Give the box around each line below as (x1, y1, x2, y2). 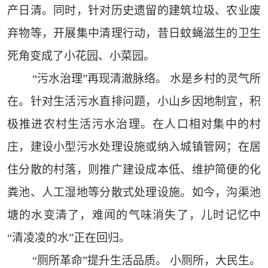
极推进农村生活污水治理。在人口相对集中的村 (7, 118, 261, 131)
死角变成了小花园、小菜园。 (7, 50, 155, 63)
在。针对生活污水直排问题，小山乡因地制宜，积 (7, 95, 261, 108)
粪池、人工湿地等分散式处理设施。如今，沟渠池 (7, 186, 261, 199)
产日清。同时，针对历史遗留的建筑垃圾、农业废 (7, 4, 261, 17)
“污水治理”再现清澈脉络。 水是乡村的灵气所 (32, 72, 261, 86)
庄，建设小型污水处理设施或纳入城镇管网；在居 (7, 141, 261, 154)
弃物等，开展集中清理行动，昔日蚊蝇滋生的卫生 (7, 27, 261, 40)
